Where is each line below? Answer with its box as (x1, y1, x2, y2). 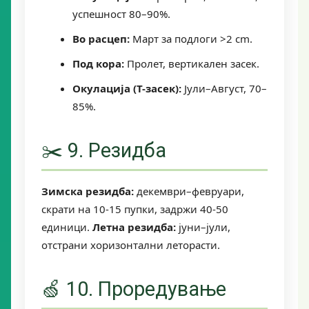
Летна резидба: (92, 219, 176, 234)
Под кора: (72, 56, 124, 70)
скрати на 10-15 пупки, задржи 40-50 (41, 201, 228, 216)
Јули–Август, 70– (181, 81, 267, 95)
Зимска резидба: (41, 183, 134, 198)
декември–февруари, (134, 183, 244, 198)
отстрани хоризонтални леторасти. (41, 237, 220, 252)
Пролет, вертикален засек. (124, 56, 259, 70)
